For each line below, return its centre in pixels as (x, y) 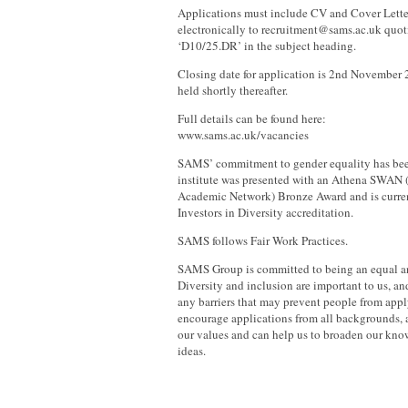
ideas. (192, 351)
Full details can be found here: (252, 118)
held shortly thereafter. (233, 90)
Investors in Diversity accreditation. (265, 212)
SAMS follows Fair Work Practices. (263, 240)
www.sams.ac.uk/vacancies (243, 135)
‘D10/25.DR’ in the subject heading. (267, 46)
